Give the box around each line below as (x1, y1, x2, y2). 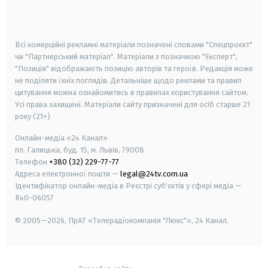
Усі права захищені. (15, 100, 84, 109)
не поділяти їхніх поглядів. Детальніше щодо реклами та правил (15, 76, 242, 86)
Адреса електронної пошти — (15, 169, 120, 179)
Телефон (15, 157, 49, 167)
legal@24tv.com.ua (120, 169, 188, 179)
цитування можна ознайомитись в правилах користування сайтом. (15, 88, 248, 98)
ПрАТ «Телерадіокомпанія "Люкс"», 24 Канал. (68, 216, 229, 226)
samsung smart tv (97, 21, 165, 32)
